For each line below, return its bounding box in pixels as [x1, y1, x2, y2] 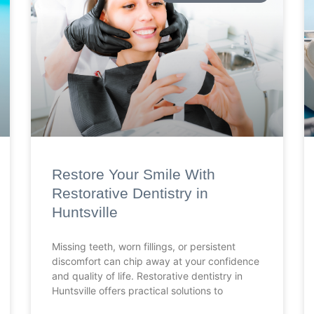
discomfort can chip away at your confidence [52, 255, 259, 268]
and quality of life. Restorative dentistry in [52, 270, 243, 282]
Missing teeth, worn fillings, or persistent [52, 240, 235, 253]
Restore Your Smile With [52, 166, 215, 183]
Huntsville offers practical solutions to [52, 285, 223, 297]
